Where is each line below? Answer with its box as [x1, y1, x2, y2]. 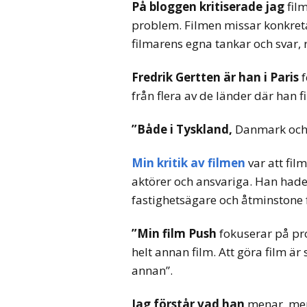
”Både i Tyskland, [132, 121, 232, 137]
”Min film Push [132, 225, 217, 241]
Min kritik [132, 154, 191, 171]
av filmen [191, 154, 245, 171]
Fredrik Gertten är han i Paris [132, 69, 299, 85]
